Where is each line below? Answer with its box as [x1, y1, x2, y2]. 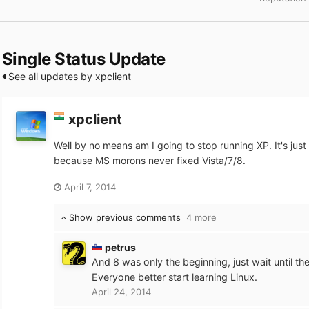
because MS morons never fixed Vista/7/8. [53, 154, 246, 166]
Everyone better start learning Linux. [91, 270, 257, 283]
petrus [104, 241, 136, 253]
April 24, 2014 [91, 286, 151, 297]
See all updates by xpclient [5, 70, 131, 82]
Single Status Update [1, 49, 166, 69]
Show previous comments [66, 211, 186, 223]
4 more [186, 211, 217, 223]
